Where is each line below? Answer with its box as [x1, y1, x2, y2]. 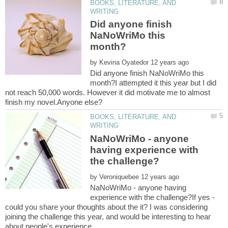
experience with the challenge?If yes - [90, 192, 215, 202]
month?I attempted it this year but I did [90, 78, 217, 88]
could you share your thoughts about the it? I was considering [5, 202, 208, 211]
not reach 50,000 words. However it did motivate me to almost [5, 88, 210, 97]
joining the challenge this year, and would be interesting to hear [5, 212, 211, 221]
